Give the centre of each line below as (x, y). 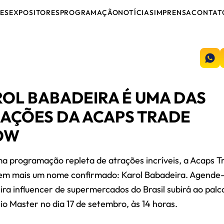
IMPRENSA (173, 12)
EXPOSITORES (34, 12)
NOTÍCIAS (136, 12)
